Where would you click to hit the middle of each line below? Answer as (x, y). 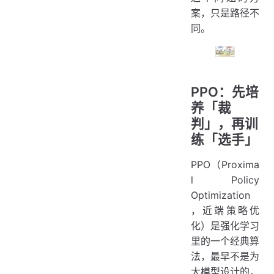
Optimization (220, 195)
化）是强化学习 (225, 225)
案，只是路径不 (225, 13)
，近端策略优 (225, 210)
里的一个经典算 (225, 241)
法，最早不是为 (225, 256)
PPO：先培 (225, 91)
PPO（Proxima (225, 164)
